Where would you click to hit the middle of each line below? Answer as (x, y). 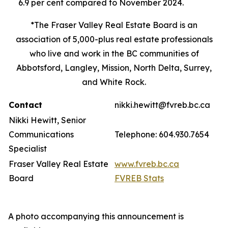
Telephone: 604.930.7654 (162, 134)
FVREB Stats (139, 178)
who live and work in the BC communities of (114, 53)
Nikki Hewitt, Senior (47, 120)
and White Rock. (114, 82)
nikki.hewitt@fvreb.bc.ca (162, 105)
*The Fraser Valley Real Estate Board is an (114, 25)
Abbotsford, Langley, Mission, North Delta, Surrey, (114, 68)
